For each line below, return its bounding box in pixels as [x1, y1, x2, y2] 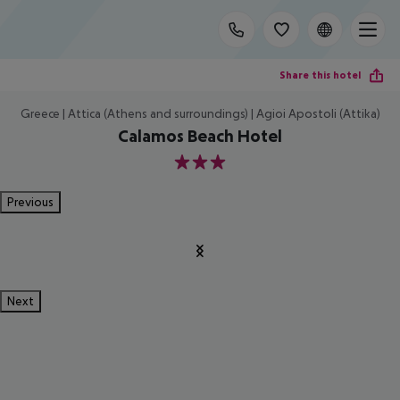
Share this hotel [279, 68, 361, 81]
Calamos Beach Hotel [118, 126, 282, 146]
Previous [7, 195, 54, 209]
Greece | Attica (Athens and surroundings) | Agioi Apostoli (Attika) [20, 106, 380, 121]
